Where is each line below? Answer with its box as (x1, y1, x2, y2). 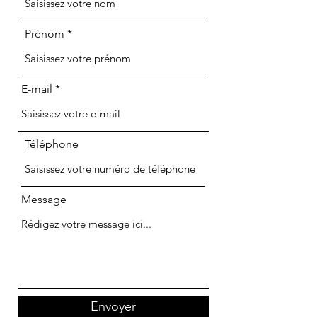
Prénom (25, 27, 64, 40)
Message (21, 192, 67, 206)
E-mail (21, 82, 52, 96)
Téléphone (25, 137, 79, 151)
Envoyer (91, 299, 136, 314)
